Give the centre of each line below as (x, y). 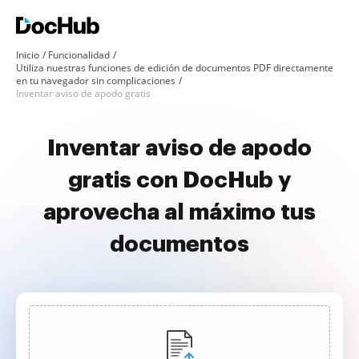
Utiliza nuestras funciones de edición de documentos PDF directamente (175, 68)
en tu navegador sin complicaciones (96, 81)
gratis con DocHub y (179, 180)
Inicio (28, 55)
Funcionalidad (79, 55)
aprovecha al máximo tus (179, 212)
